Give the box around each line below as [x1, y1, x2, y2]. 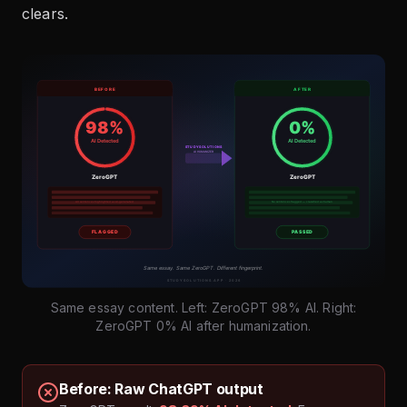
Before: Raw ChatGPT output [59, 380, 263, 399]
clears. [22, 5, 69, 24]
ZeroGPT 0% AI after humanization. [95, 318, 312, 334]
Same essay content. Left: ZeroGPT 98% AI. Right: [50, 300, 357, 316]
